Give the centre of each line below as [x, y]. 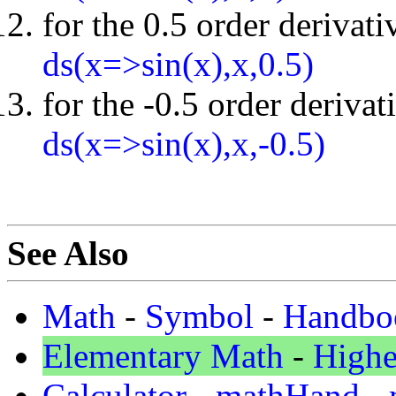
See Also [68, 253]
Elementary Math [163, 355]
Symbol [199, 316]
